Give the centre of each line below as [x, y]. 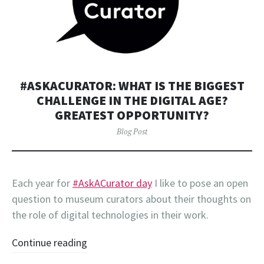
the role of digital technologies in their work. [110, 215]
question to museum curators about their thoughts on [131, 199]
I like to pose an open [200, 183]
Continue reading [49, 243]
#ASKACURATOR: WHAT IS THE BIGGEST [132, 86]
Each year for [42, 183]
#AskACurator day [112, 183]
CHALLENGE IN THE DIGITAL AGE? [132, 101]
